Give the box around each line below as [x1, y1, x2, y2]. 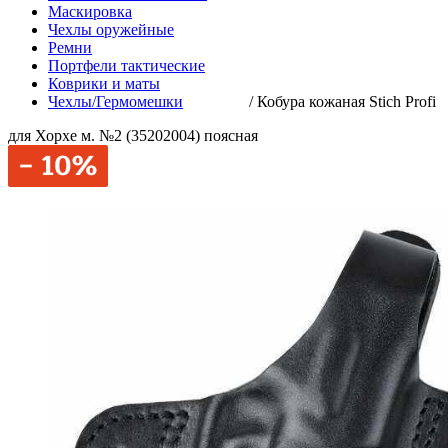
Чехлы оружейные [48, 21, 174, 38]
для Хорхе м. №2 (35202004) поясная [8, 127, 258, 144]
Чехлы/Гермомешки [48, 93, 183, 110]
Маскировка [48, 3, 132, 20]
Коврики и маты [48, 75, 160, 92]
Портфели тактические [48, 57, 205, 74]
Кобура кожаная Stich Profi [257, 93, 436, 110]
